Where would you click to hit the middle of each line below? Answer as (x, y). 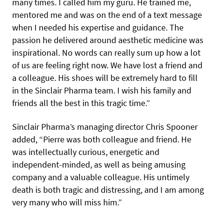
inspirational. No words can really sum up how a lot (106, 53)
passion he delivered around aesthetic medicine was (108, 40)
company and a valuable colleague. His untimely (101, 177)
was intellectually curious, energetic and (86, 152)
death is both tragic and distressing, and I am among (108, 190)
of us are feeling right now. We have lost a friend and (107, 65)
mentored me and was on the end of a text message (107, 15)
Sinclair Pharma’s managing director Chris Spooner (105, 127)
